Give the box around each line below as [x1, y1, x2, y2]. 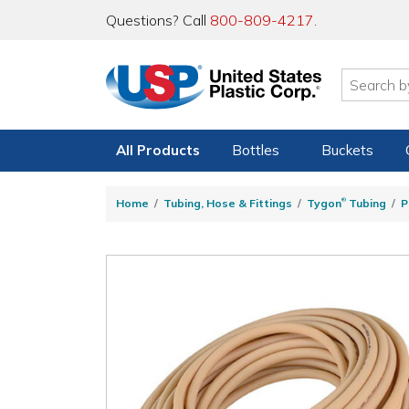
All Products [116, 142, 200, 159]
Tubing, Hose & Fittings [163, 196, 292, 211]
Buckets [320, 142, 373, 159]
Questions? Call [106, 11, 210, 29]
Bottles [232, 142, 280, 159]
